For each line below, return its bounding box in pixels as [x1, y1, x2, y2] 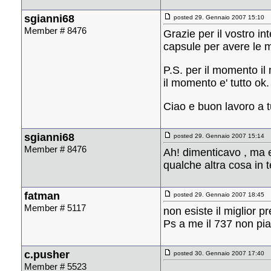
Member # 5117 [24, 202, 86, 213]
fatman [24, 189, 60, 202]
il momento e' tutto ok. [163, 76, 269, 89]
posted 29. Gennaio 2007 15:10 [172, 13, 264, 21]
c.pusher [24, 248, 70, 261]
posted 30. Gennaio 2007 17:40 [172, 249, 264, 256]
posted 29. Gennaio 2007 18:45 [172, 191, 264, 198]
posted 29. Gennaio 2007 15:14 [172, 132, 264, 139]
